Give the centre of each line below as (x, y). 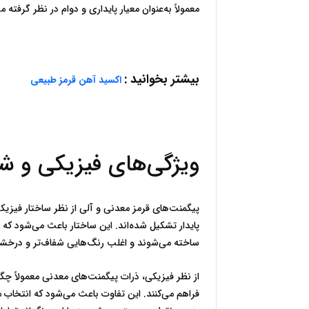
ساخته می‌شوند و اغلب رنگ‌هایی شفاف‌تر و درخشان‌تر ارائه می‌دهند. (179, 243)
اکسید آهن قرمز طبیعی (76, 80)
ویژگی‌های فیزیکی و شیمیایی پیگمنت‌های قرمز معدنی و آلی (173, 165)
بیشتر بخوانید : (162, 79)
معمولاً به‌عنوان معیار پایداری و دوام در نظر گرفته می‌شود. (181, 9)
